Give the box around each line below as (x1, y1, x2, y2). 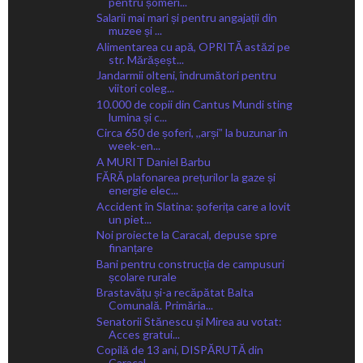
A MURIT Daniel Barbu (96, 154, 211, 169)
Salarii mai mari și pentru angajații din (96, 11, 277, 25)
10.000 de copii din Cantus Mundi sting (96, 96, 293, 111)
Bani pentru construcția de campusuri (96, 256, 284, 271)
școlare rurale (108, 269, 177, 284)
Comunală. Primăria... (108, 298, 213, 313)
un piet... (108, 211, 152, 226)
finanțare (108, 241, 153, 255)
